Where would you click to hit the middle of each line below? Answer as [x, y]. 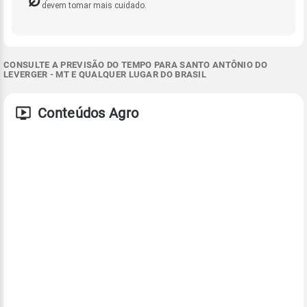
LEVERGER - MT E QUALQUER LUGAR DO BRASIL [105, 74]
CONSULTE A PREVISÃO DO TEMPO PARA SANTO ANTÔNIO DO [135, 64]
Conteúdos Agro [88, 113]
